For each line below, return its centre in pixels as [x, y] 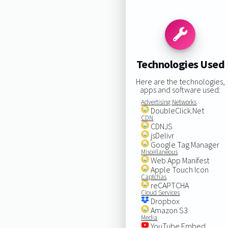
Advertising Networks [169, 102]
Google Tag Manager [184, 144]
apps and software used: [180, 89]
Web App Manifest [179, 160]
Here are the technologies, [180, 81]
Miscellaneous [160, 152]
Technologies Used [180, 64]
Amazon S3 [169, 210]
